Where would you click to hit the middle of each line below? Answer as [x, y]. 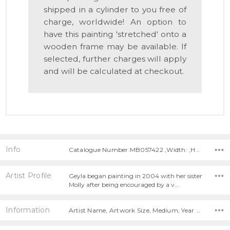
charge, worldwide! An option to [115, 22]
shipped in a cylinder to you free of [115, 10]
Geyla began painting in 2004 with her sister [135, 176]
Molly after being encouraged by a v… [123, 184]
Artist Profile [29, 175]
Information [28, 210]
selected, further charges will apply [115, 59]
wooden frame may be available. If [115, 47]
